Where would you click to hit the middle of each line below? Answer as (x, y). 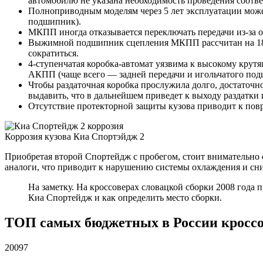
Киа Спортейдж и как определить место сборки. (125, 198)
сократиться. (53, 53)
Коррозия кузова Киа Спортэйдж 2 (75, 137)
